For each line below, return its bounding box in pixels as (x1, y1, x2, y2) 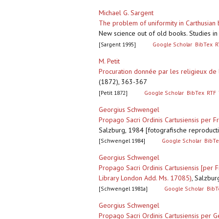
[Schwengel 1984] (99, 137, 145, 145)
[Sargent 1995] (99, 41, 136, 48)
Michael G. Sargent (99, 8, 153, 18)
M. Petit (99, 57, 120, 66)
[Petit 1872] (99, 89, 128, 97)
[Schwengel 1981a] (99, 185, 148, 193)
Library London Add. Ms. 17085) (99, 174, 192, 183)
